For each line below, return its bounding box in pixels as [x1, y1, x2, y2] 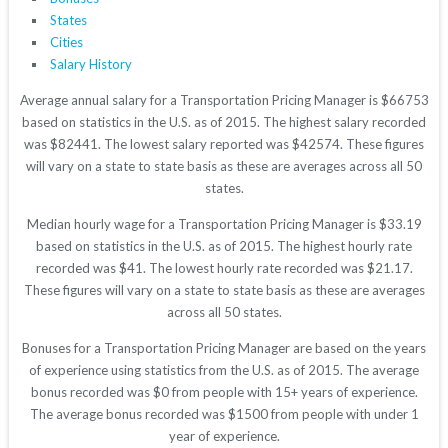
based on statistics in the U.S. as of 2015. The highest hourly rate [36, 238, 412, 255]
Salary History [49, 56, 132, 73]
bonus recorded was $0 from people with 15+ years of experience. [30, 384, 418, 401]
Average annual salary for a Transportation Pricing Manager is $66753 [19, 92, 429, 109]
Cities [49, 34, 83, 51]
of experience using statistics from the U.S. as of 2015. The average [29, 362, 419, 379]
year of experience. [168, 428, 280, 445]
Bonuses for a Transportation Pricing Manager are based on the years [22, 340, 426, 357]
